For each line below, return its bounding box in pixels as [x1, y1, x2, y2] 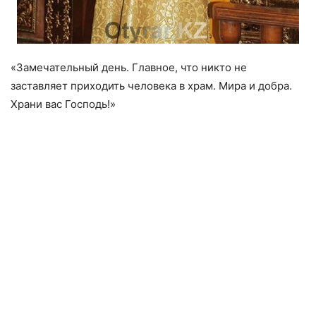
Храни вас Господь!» [11, 97, 116, 111]
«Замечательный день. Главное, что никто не [11, 61, 247, 75]
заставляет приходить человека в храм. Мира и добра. [11, 79, 292, 93]
